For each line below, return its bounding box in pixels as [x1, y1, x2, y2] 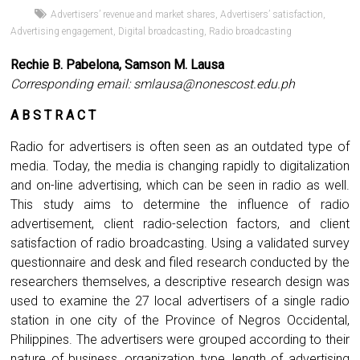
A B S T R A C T [10, 107, 96, 123]
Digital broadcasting [118, 25, 205, 37]
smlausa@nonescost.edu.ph [133, 76, 296, 92]
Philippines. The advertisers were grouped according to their [10, 331, 350, 347]
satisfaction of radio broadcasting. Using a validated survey [10, 235, 350, 251]
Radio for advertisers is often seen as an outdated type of [10, 138, 350, 154]
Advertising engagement [10, 25, 114, 37]
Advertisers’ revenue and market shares [51, 8, 216, 20]
